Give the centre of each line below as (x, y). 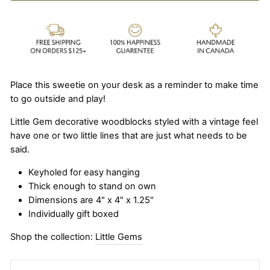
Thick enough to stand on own (93, 187)
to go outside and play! (58, 99)
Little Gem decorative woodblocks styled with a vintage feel (134, 122)
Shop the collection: (53, 237)
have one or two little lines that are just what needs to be (129, 136)
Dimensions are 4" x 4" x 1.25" (92, 200)
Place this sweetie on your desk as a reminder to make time (134, 85)
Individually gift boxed (74, 214)
